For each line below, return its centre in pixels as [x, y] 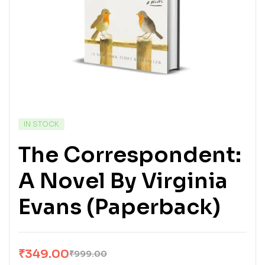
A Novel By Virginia [123, 180]
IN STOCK [41, 124]
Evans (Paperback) [119, 206]
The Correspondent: [130, 154]
